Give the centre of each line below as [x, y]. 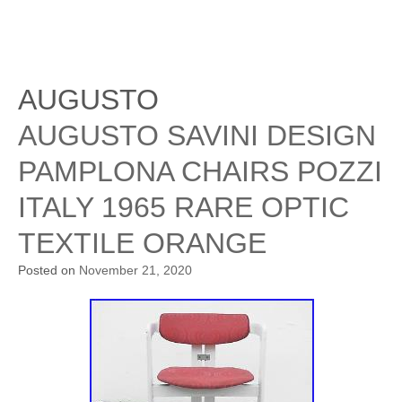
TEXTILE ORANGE [142, 243]
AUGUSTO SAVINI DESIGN [197, 135]
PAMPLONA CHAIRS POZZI [200, 171]
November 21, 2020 [135, 270]
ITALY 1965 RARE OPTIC [184, 207]
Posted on [48, 270]
